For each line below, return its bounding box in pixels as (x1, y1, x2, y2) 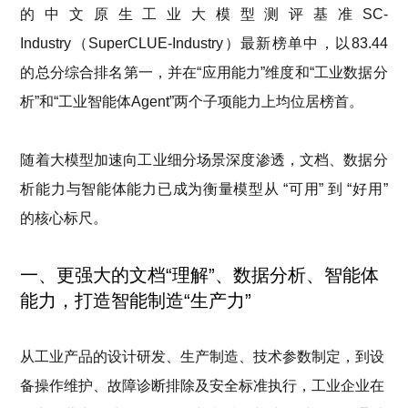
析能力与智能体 (20, 181, 127, 197)
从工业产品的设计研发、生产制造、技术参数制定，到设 (20, 349, 385, 364)
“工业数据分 (309, 65, 388, 80)
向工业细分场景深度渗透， (123, 152, 300, 168)
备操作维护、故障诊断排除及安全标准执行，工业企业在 (20, 378, 385, 393)
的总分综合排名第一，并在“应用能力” (20, 65, 266, 80)
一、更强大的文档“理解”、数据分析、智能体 (20, 265, 380, 285)
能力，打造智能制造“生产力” (20, 291, 252, 311)
